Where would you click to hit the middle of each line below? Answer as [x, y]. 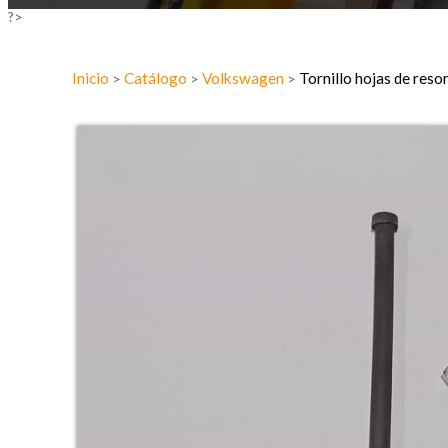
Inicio [92, 77]
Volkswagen [244, 77]
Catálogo [157, 77]
